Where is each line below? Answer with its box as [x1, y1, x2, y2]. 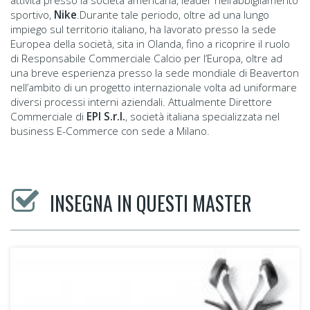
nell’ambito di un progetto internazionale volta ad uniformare [10, 80, 297, 94]
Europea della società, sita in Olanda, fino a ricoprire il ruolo [10, 37, 290, 51]
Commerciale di [10, 109, 84, 123]
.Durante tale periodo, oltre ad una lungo [77, 8, 269, 21]
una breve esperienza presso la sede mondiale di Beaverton [10, 66, 299, 80]
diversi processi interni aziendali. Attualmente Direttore [10, 95, 272, 109]
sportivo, [10, 8, 54, 21]
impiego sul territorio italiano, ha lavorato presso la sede [10, 22, 276, 36]
